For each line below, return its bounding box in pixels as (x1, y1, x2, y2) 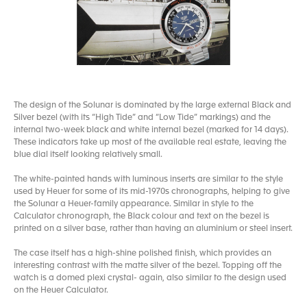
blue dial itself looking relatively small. (14, 151, 162, 159)
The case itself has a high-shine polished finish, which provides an (14, 249, 271, 258)
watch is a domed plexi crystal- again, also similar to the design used (14, 274, 286, 282)
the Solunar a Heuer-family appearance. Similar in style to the (14, 200, 254, 208)
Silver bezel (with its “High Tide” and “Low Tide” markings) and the (14, 114, 271, 122)
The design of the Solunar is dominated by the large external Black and (14, 101, 291, 110)
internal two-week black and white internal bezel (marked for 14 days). (14, 126, 288, 134)
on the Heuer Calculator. (14, 286, 108, 295)
